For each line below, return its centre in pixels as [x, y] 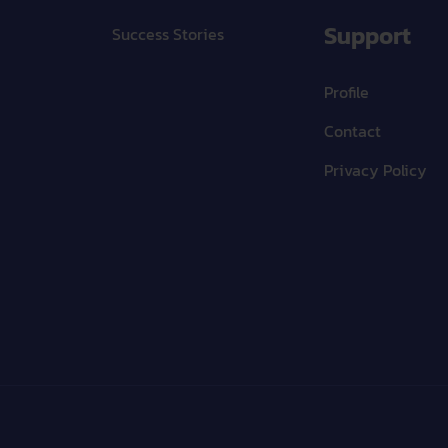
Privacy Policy [375, 170]
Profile [346, 92]
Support [367, 35]
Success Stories [168, 34]
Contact [352, 131]
